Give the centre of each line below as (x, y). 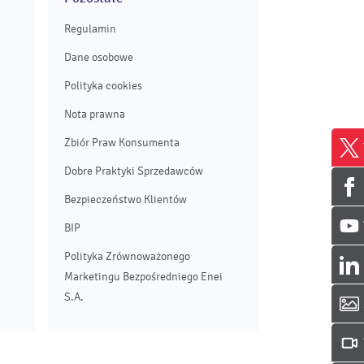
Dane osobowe (99, 57)
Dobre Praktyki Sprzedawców (134, 171)
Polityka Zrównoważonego (127, 256)
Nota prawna (95, 114)
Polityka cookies (103, 85)
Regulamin (90, 28)
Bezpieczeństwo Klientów (126, 199)
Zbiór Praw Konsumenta (122, 142)
